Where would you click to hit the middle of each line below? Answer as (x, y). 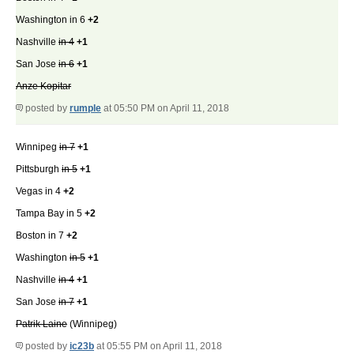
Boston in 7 (41, 236)
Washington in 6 (52, 20)
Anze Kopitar (43, 87)
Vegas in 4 (40, 192)
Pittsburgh (39, 169)
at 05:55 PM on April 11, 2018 (158, 346)
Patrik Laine (41, 324)
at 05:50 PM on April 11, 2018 (165, 109)
